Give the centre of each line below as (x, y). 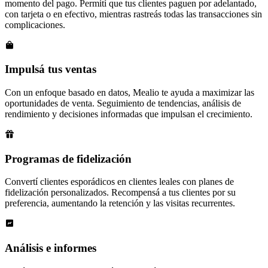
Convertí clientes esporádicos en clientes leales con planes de (119, 182)
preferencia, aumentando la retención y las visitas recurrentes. (120, 203)
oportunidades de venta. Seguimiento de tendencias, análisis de (123, 103)
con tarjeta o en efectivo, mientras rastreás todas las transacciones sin (133, 14)
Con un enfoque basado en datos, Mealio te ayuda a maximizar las (130, 92)
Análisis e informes (51, 248)
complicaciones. (35, 25)
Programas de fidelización (68, 159)
